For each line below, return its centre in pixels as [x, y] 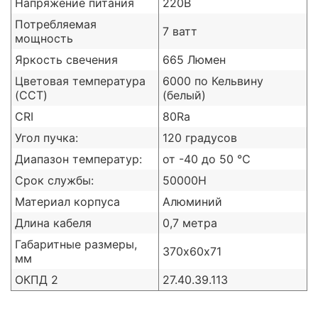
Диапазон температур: [78, 159]
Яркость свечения [66, 60]
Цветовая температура [80, 81]
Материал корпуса [67, 202]
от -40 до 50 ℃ [207, 159]
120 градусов [200, 138]
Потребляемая [56, 24]
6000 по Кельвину [213, 81]
